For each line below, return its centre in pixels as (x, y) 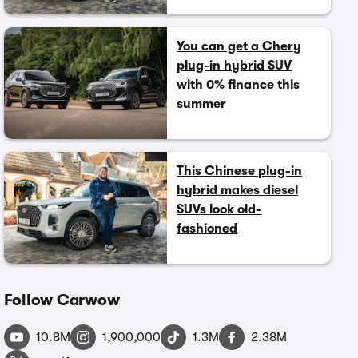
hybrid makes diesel (238, 190)
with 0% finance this (239, 84)
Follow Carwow (62, 300)
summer (202, 103)
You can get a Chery (239, 46)
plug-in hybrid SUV (235, 65)
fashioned (207, 228)
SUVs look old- (219, 209)
